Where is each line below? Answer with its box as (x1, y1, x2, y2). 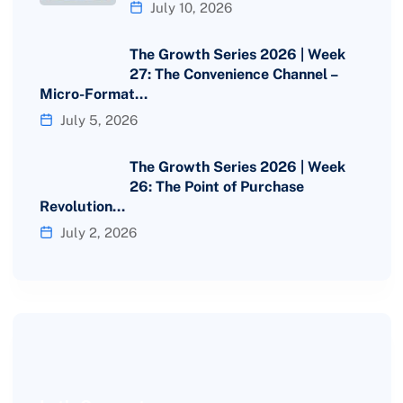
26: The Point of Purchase (129, 178, 304, 196)
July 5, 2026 (56, 112, 138, 129)
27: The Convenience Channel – (129, 66, 337, 84)
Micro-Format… (39, 85, 148, 103)
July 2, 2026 (56, 225, 137, 241)
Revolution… (39, 198, 125, 216)
